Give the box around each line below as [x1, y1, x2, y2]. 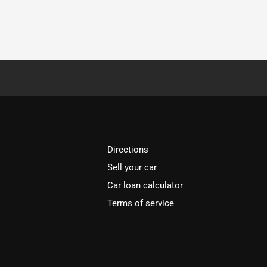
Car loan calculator [107, 180, 184, 191]
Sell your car [107, 162, 157, 173]
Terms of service [107, 198, 175, 209]
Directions [107, 144, 149, 155]
